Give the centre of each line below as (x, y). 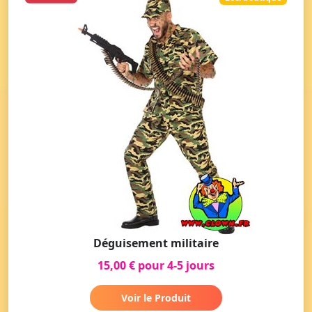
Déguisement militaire (156, 243)
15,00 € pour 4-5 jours (156, 265)
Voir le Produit (156, 297)
